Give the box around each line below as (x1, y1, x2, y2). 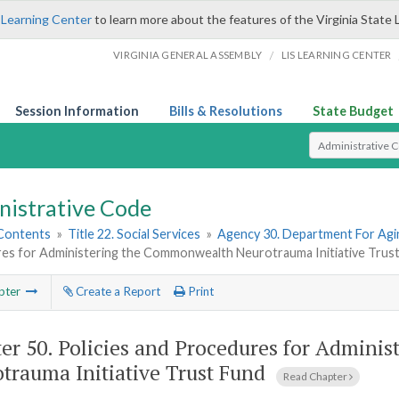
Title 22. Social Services (68, 226, 201, 242)
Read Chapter (283, 369, 349, 383)
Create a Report (72, 284, 160, 299)
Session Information (15, 103, 139, 118)
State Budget (313, 103, 394, 118)
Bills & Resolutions (169, 103, 282, 118)
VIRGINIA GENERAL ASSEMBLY (113, 49, 263, 61)
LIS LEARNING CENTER (281, 49, 392, 61)
